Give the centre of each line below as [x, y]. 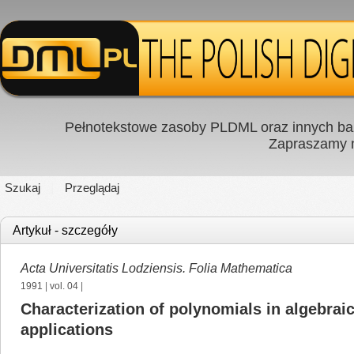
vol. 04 [64, 286]
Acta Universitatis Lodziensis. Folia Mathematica [156, 268]
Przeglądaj [92, 188]
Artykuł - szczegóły [65, 230]
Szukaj [23, 188]
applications [67, 330]
